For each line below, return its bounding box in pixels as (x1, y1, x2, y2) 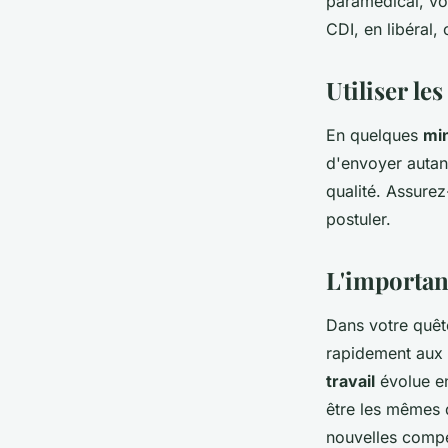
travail (326, 371, 375, 392)
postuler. (326, 209, 391, 230)
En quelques (326, 125, 423, 146)
